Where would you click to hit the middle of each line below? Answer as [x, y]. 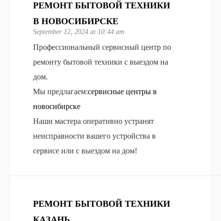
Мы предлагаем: [61, 91]
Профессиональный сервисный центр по [102, 47]
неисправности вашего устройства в [95, 136]
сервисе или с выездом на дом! [85, 150]
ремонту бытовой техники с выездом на [101, 62]
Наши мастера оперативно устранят [94, 121]
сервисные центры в [123, 91]
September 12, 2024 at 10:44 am [79, 32]
